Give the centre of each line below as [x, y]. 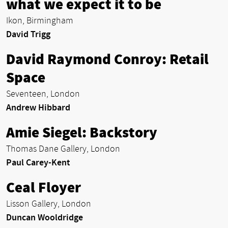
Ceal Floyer [44, 188]
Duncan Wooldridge [45, 217]
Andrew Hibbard [38, 107]
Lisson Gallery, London [49, 204]
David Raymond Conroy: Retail [107, 59]
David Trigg [28, 34]
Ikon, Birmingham [40, 20]
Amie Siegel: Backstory [82, 133]
